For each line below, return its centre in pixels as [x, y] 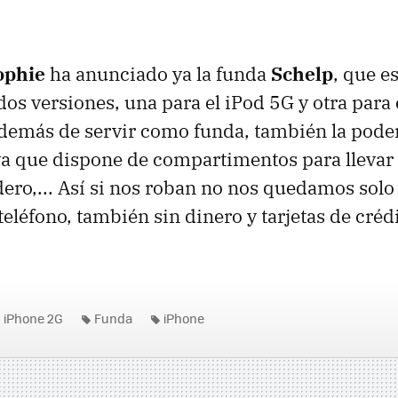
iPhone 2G [33, 318]
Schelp [302, 74]
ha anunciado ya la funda [158, 74]
